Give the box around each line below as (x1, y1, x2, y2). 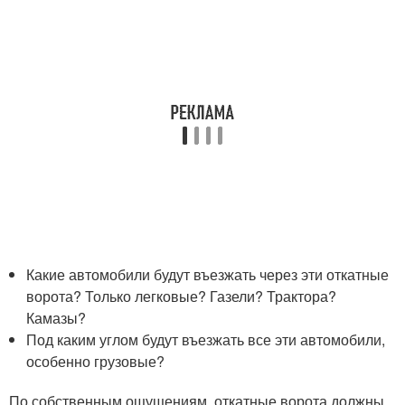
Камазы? (26, 307, 87, 328)
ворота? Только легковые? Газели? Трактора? (26, 286, 337, 306)
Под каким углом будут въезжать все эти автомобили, (26, 329, 386, 350)
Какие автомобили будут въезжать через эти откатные (26, 264, 390, 285)
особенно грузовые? (26, 351, 165, 372)
